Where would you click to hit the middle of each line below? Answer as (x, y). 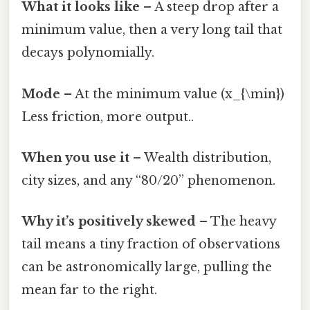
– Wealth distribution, (200, 157)
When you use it (75, 157)
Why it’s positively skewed (109, 222)
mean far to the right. (89, 290)
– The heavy (236, 222)
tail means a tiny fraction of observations (151, 245)
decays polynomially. (88, 53)
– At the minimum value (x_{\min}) (172, 94)
